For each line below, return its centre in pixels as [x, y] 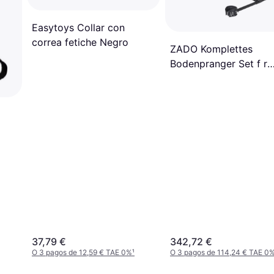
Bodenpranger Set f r [219, 63]
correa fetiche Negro [80, 42]
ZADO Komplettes [211, 49]
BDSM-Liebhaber [209, 78]
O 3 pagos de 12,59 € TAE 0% [82, 253]
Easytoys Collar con [78, 27]
